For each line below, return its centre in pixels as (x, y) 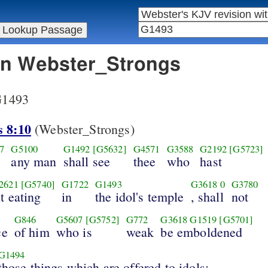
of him (32, 232)
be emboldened (202, 232)
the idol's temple (139, 196)
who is (74, 232)
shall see (87, 161)
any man (34, 161)
